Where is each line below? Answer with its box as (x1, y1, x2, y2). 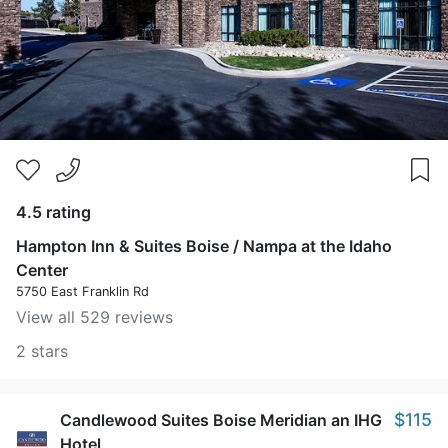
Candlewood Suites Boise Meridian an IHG (60, 410, 382, 430)
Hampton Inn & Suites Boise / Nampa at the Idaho (16, 236, 392, 256)
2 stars (16, 341, 68, 361)
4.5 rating (16, 202, 91, 222)
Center (16, 260, 68, 280)
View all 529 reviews (16, 307, 173, 327)
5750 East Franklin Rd (16, 284, 149, 299)
